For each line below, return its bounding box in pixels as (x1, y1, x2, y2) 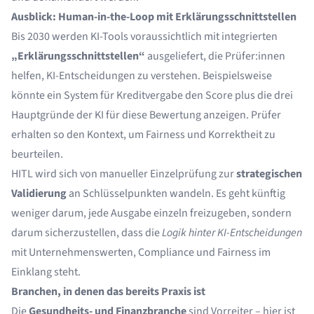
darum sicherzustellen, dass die (11, 225, 162, 240)
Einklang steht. (11, 264, 81, 280)
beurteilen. (11, 146, 63, 162)
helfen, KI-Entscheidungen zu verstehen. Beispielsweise (11, 68, 272, 83)
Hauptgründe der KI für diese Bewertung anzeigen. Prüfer (11, 107, 281, 123)
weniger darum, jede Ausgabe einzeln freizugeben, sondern (11, 205, 292, 221)
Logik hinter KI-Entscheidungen (162, 225, 302, 240)
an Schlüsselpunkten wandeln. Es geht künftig (67, 186, 285, 201)
